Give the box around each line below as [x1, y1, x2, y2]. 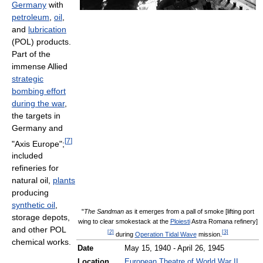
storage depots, [12, 213, 70, 222]
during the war [12, 98, 65, 108]
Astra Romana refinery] [190, 218, 258, 225]
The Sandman [83, 208, 124, 215]
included [12, 151, 43, 161]
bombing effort [12, 86, 66, 96]
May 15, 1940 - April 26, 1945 [124, 244, 224, 252]
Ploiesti [170, 218, 190, 225]
